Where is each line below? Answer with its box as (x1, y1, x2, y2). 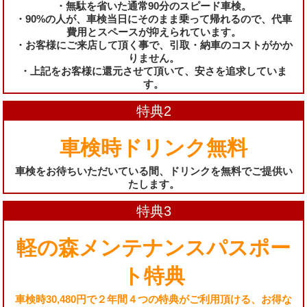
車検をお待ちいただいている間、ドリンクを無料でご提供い (14, 164, 293, 177)
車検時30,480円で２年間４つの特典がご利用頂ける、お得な (15, 293, 292, 305)
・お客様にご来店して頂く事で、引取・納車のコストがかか (14, 38, 293, 51)
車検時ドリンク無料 (60, 136, 247, 159)
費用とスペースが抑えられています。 (66, 25, 241, 38)
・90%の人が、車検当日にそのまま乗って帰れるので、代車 (15, 12, 292, 25)
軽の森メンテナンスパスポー (16, 236, 291, 259)
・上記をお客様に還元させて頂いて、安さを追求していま (20, 64, 287, 77)
